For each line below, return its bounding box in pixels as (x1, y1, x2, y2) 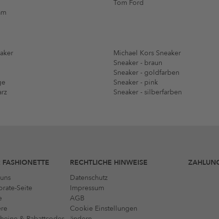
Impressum (70, 183, 105, 193)
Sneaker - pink (113, 78, 158, 88)
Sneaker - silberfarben (113, 88, 182, 97)
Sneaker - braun (113, 58, 162, 68)
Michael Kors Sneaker (113, 48, 181, 58)
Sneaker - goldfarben (113, 68, 179, 78)
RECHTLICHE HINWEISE (70, 158, 148, 168)
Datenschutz (70, 173, 108, 183)
